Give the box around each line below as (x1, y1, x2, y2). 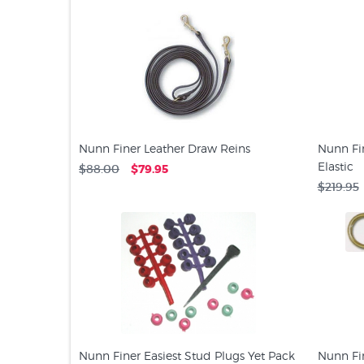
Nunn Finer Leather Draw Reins (79, 141, 250, 155)
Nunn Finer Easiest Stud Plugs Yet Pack (79, 349, 295, 362)
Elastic (317, 159, 353, 173)
